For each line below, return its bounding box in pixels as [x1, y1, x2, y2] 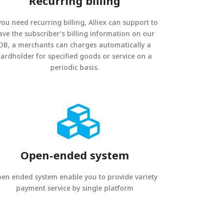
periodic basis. [50, 63, 99, 72]
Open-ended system [20, 148, 129, 162]
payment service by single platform [16, 183, 133, 193]
